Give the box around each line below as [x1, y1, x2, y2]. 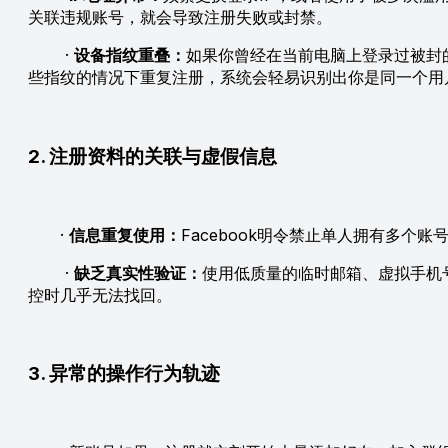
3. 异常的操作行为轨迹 [28, 362, 220, 386]
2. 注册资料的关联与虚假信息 [28, 144, 277, 168]
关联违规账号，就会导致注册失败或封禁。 [28, 7, 332, 28]
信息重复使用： [69, 224, 181, 245]
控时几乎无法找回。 [28, 284, 172, 305]
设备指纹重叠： [74, 45, 186, 66]
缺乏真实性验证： [74, 262, 202, 283]
